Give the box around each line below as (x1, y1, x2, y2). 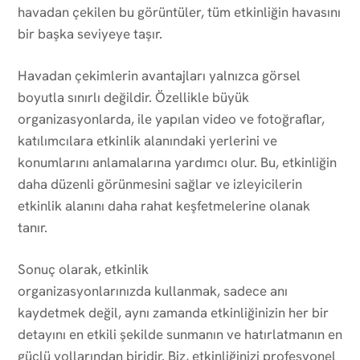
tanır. (18, 218, 47, 236)
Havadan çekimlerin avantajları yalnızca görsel (18, 66, 301, 84)
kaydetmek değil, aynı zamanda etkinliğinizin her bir (18, 303, 329, 321)
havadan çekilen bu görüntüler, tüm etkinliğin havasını (18, 2, 341, 21)
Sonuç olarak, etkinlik (18, 260, 149, 278)
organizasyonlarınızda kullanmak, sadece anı (18, 281, 288, 300)
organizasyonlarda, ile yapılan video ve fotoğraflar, (18, 109, 325, 128)
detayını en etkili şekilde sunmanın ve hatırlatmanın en (18, 325, 342, 343)
